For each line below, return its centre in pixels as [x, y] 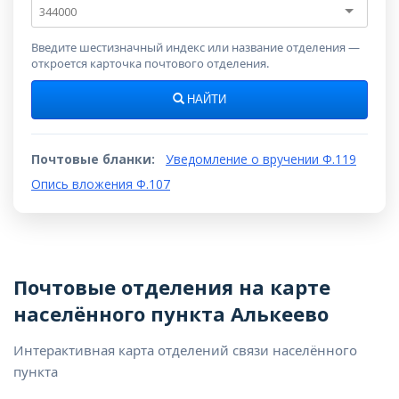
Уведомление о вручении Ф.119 [261, 159]
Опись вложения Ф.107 [101, 184]
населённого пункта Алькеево [171, 313]
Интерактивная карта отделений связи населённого [185, 350]
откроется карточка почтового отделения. [150, 63]
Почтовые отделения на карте [172, 287]
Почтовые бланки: [93, 159]
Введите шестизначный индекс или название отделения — [195, 47]
